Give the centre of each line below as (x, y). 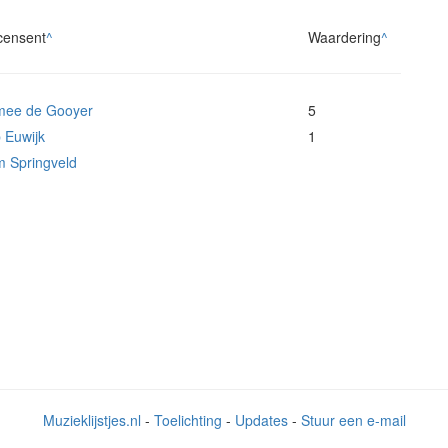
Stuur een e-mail (353, 420)
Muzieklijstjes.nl (91, 420)
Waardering (344, 37)
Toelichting (187, 420)
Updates (261, 420)
